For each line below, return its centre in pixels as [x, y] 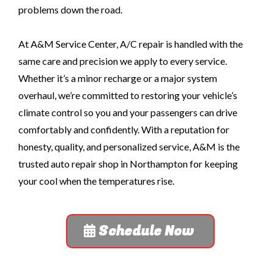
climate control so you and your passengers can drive [128, 112]
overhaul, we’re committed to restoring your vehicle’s [128, 95]
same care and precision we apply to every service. [123, 61]
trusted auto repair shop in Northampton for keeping [128, 163]
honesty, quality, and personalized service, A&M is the [129, 146]
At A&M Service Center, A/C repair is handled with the [131, 43]
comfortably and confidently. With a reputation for [124, 129]
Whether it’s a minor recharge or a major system [118, 78]
